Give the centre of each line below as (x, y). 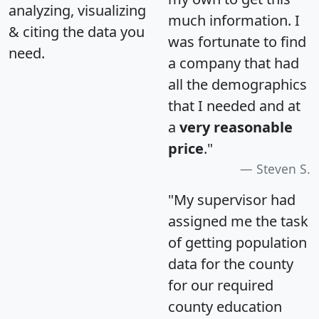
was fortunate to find (237, 41)
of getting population (237, 242)
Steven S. (283, 168)
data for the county (231, 263)
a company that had (234, 63)
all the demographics (237, 84)
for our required (221, 285)
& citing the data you (77, 31)
